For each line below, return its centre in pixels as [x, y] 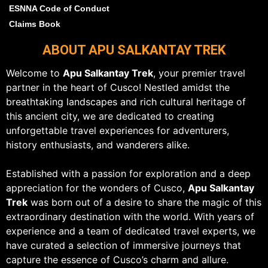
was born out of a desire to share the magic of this [144, 202]
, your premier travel [199, 73]
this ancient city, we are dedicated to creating [110, 116]
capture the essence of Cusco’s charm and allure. [117, 260]
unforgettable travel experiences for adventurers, [118, 131]
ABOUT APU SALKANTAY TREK [134, 50]
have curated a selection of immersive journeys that [124, 246]
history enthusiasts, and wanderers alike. [98, 145]
